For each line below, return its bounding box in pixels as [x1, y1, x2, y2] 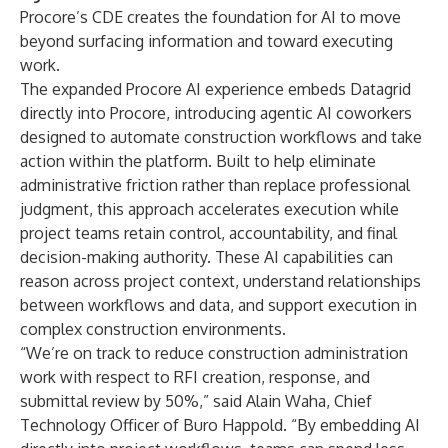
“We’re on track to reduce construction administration [20, 343, 408, 363]
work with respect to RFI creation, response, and [20, 367, 370, 387]
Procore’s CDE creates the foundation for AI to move [20, 7, 401, 27]
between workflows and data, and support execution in [20, 295, 417, 315]
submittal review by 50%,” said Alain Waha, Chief [20, 391, 372, 411]
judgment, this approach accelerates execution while [20, 199, 399, 219]
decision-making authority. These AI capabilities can [20, 247, 393, 267]
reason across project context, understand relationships [20, 271, 421, 291]
